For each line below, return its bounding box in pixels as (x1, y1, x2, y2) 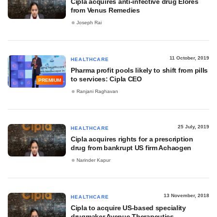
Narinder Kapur (77, 157, 110, 163)
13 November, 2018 (164, 193, 209, 198)
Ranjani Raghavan (77, 89, 118, 94)
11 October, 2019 (170, 55, 209, 61)
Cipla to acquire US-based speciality (71, 204, 186, 212)
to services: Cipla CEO (71, 75, 142, 83)
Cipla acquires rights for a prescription (71, 135, 193, 143)
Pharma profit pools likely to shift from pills (71, 66, 208, 74)
